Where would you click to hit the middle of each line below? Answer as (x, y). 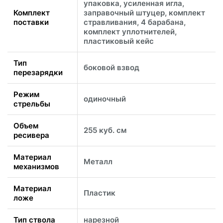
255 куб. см (105, 130)
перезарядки (38, 72)
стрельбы (32, 104)
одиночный (105, 99)
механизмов (36, 166)
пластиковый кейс (119, 41)
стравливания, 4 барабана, (135, 22)
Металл (98, 161)
